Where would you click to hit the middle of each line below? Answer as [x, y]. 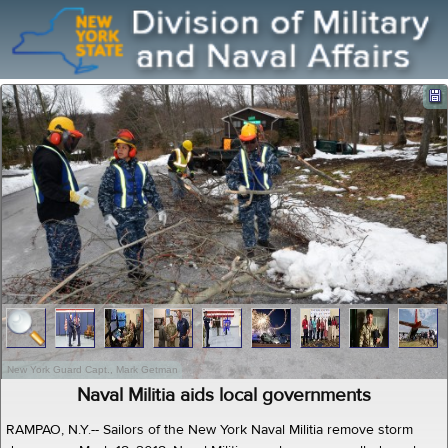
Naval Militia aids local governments [224, 395]
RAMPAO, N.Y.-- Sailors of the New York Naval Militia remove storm [209, 430]
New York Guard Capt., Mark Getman [92, 370]
